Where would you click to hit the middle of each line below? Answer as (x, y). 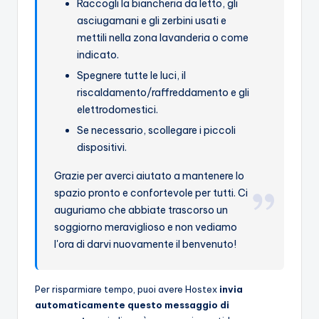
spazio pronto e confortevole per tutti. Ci (151, 193)
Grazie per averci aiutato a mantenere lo (150, 176)
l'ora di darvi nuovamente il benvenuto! (146, 244)
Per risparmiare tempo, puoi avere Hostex (127, 289)
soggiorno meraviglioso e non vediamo (146, 227)
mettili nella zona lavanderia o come (163, 37)
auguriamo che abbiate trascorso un (141, 210)
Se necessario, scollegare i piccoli (157, 130)
